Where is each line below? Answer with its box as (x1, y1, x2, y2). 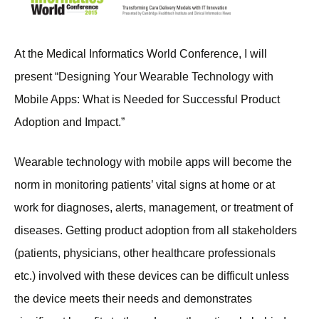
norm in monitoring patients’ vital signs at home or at (14, 179, 275, 192)
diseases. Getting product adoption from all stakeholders (14, 224, 297, 237)
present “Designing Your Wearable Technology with (14, 70, 273, 83)
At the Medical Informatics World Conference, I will (14, 48, 267, 61)
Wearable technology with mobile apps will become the (14, 156, 292, 169)
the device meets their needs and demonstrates (14, 293, 252, 305)
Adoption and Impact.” (14, 116, 125, 129)
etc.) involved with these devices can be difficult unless (14, 270, 289, 283)
